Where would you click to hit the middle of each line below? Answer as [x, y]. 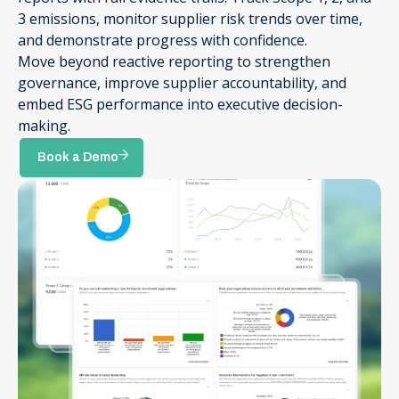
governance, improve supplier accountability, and [182, 83]
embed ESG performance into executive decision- [180, 104]
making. [44, 126]
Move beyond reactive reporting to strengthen [174, 61]
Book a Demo [78, 157]
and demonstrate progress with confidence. [163, 40]
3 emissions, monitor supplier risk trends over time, [190, 19]
